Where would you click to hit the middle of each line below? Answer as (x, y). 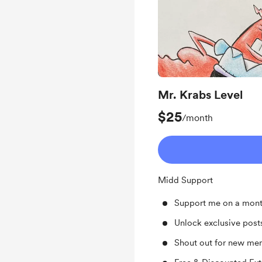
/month (197, 118)
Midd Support (187, 180)
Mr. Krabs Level (200, 95)
